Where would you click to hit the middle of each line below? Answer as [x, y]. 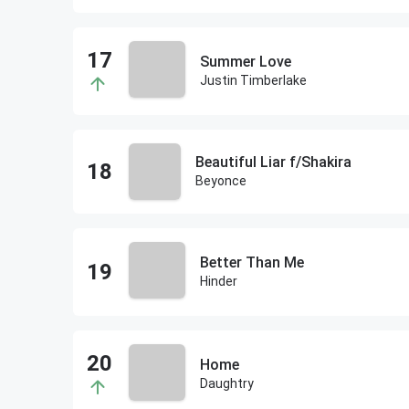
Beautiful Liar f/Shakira [273, 162]
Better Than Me [252, 262]
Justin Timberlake [253, 80]
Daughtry [226, 383]
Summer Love [245, 62]
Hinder [218, 281]
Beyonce [220, 181]
